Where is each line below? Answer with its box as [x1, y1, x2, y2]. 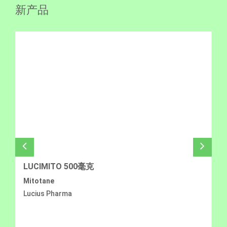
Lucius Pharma [23, 190, 72, 198]
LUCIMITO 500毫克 [23, 162, 94, 172]
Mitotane [23, 177, 54, 185]
